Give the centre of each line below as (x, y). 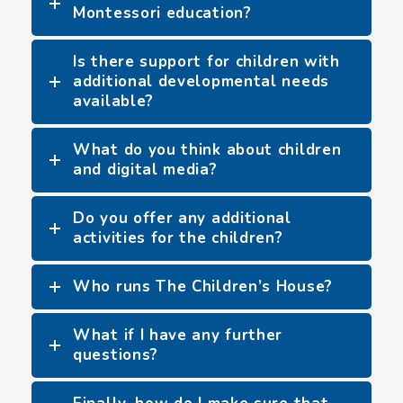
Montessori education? (162, 13)
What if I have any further (178, 335)
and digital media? (145, 170)
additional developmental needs (201, 81)
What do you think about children (207, 150)
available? (113, 101)
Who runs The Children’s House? (203, 287)
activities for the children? (178, 238)
